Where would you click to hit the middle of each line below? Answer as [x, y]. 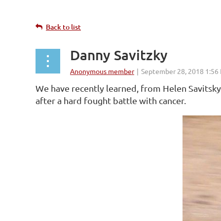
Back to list [63, 27]
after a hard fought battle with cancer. [111, 100]
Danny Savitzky [119, 55]
